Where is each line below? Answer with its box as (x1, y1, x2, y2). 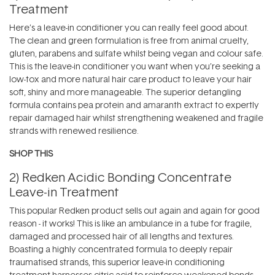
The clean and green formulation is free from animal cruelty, (9, 34, 249, 47)
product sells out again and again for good (90, 204, 260, 217)
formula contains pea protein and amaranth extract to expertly (9, 99, 259, 111)
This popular (9, 204, 59, 217)
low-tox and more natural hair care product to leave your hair (9, 73, 252, 85)
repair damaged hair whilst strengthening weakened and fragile (9, 112, 263, 124)
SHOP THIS (9, 147, 53, 160)
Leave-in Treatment (9, 183, 119, 201)
